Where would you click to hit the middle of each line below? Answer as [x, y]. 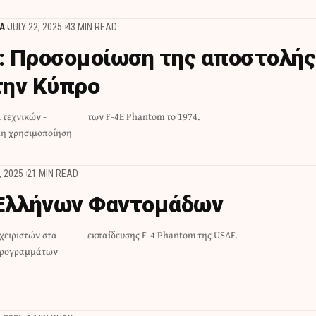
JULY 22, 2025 [35, 26]
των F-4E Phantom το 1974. [144, 116]
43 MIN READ [91, 26]
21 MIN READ [52, 173]
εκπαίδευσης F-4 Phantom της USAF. [162, 235]
